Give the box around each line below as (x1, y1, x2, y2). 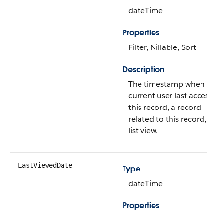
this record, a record (128, 102, 201, 112)
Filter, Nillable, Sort (128, 42, 196, 52)
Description (123, 64, 165, 75)
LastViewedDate (18, 161, 72, 169)
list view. (128, 125, 158, 136)
